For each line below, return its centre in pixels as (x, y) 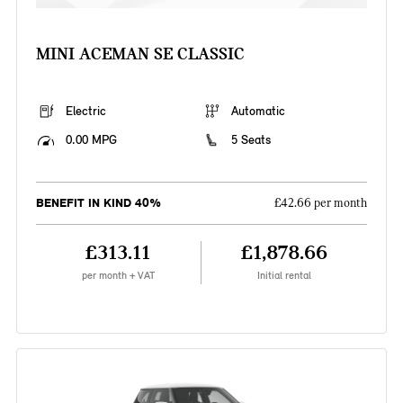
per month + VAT (118, 276)
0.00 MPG (91, 140)
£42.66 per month (321, 204)
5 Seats (251, 140)
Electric (85, 112)
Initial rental (285, 276)
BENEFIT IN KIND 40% (98, 203)
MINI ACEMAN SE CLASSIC (140, 54)
